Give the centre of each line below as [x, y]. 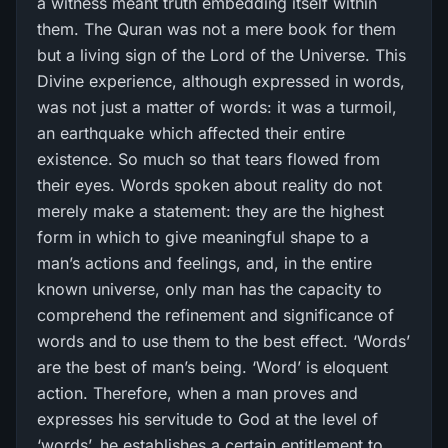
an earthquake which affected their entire [191, 133]
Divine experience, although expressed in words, [221, 81]
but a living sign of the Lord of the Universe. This [221, 55]
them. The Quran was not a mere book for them [216, 29]
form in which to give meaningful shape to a [203, 237]
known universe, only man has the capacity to [209, 289]
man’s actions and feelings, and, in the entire [204, 263]
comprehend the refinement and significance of [215, 315]
